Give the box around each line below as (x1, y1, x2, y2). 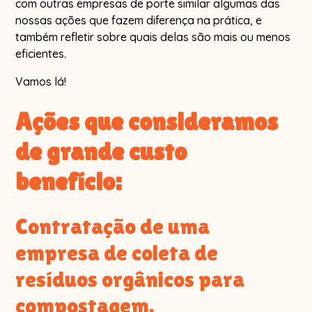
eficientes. (15, 46, 67, 61)
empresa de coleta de (15, 239, 219, 265)
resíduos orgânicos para (15, 265, 245, 292)
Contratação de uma (15, 212, 210, 239)
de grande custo (15, 136, 187, 166)
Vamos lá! (15, 74, 67, 88)
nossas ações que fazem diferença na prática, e (15, 13, 263, 27)
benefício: (15, 166, 122, 196)
